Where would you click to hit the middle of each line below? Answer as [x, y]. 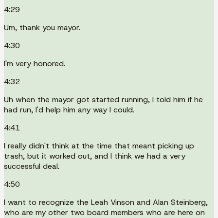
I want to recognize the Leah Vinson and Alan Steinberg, [106, 202]
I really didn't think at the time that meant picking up [99, 145]
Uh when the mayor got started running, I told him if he [103, 99]
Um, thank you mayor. [42, 27]
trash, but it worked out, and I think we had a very [95, 156]
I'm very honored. [35, 63]
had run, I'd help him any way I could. [69, 109]
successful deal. [32, 166]
